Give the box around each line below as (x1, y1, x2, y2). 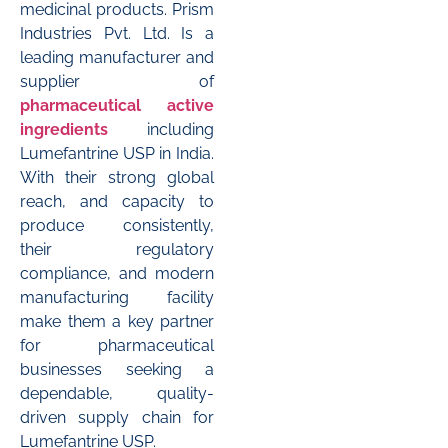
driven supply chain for (20, 408, 214, 428)
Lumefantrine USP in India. (20, 144, 214, 164)
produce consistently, (20, 216, 214, 236)
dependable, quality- (20, 384, 214, 404)
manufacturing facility (20, 288, 214, 308)
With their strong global (20, 168, 214, 188)
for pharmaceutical (20, 336, 214, 356)
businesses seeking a (20, 360, 214, 380)
